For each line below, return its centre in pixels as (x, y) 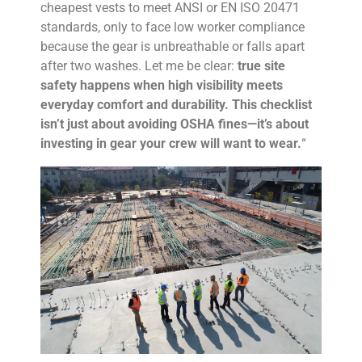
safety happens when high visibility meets (162, 85)
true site (261, 65)
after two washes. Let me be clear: (139, 65)
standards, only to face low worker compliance (173, 27)
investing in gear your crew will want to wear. (171, 143)
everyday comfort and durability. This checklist (176, 104)
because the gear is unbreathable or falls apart (173, 46)
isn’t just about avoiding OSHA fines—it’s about (175, 124)
